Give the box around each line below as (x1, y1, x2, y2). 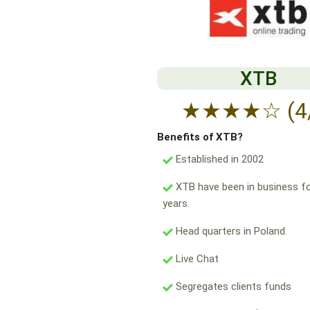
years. (163, 197, 190, 210)
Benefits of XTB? (157, 131, 243, 144)
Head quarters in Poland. (173, 225, 287, 238)
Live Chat (173, 253, 219, 266)
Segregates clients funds (173, 280, 291, 293)
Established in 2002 (173, 153, 264, 166)
